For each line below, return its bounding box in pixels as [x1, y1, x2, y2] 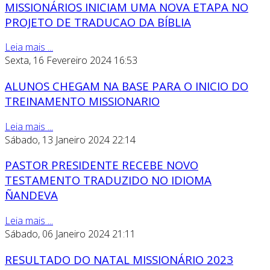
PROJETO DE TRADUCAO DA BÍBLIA [5, 14, 191, 30]
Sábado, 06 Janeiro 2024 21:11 [5, 227, 136, 241]
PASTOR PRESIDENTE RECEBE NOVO [5, 157, 198, 173]
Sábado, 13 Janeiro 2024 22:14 [5, 133, 136, 146]
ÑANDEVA [5, 187, 58, 203]
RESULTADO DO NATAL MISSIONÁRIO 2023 [5, 251, 233, 267]
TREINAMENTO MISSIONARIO [5, 93, 160, 109]
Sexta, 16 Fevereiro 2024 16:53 [5, 54, 137, 67]
